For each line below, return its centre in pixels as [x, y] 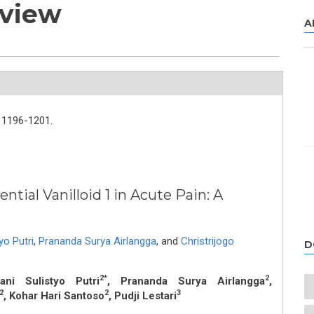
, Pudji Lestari [142, 296]
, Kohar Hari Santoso [54, 296]
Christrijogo [207, 241]
